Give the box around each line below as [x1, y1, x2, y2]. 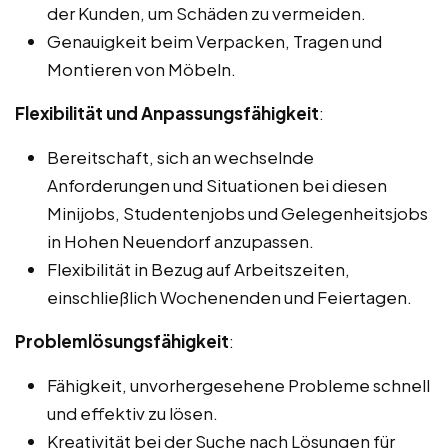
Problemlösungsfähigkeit [15, 330, 229, 353]
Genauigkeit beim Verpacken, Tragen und [47, 30, 382, 53]
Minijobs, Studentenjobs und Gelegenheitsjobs [47, 202, 428, 225]
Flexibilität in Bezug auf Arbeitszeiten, [47, 258, 350, 281]
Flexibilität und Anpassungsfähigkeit [15, 102, 319, 125]
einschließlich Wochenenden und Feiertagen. [47, 286, 412, 309]
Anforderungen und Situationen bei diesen [47, 174, 387, 197]
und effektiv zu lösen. [47, 402, 218, 425]
